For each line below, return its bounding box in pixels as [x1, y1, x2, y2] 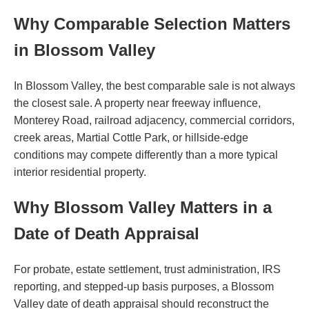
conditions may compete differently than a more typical [14, 148, 278, 161]
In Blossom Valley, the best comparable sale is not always [14, 79, 295, 92]
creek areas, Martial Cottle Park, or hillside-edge [14, 131, 248, 143]
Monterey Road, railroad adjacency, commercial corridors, [14, 114, 295, 126]
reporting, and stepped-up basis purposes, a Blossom [14, 280, 274, 292]
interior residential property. [14, 166, 146, 178]
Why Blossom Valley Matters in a [14, 197, 272, 217]
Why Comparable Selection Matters [14, 14, 290, 33]
